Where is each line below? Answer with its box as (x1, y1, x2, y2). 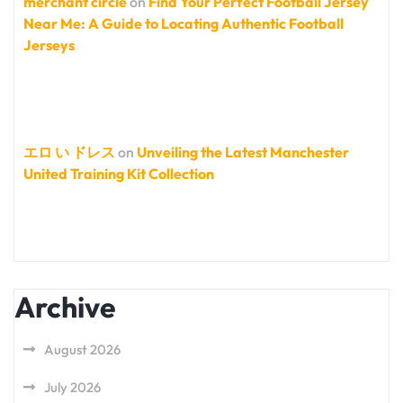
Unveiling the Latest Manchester (137, 143, 349, 162)
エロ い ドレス (23, 143, 115, 162)
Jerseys (23, 36, 75, 55)
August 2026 (44, 341, 121, 359)
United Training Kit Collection (23, 165, 214, 184)
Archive (14, 289, 116, 326)
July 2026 (44, 379, 101, 397)
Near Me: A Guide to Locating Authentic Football (23, 14, 344, 33)
